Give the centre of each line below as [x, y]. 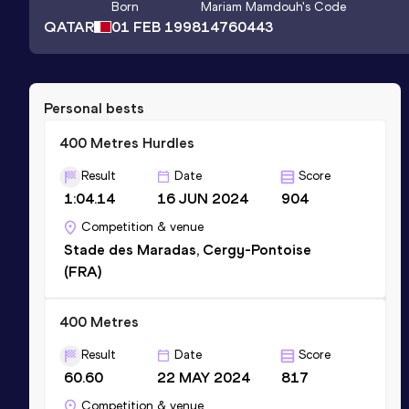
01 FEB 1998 [156, 27]
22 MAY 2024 [204, 377]
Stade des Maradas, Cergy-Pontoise [188, 249]
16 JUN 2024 [203, 198]
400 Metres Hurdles [127, 142]
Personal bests [94, 108]
